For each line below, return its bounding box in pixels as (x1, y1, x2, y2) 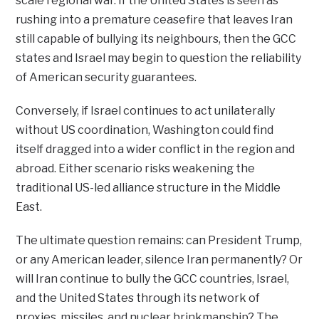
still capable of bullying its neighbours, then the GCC (16, 32, 297, 46)
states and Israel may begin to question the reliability (16, 51, 302, 66)
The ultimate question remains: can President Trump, (16, 234, 303, 248)
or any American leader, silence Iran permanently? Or (16, 253, 303, 267)
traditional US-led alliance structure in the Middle (16, 181, 281, 195)
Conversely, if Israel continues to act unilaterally (16, 104, 276, 118)
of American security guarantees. (16, 70, 197, 85)
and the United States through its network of (16, 291, 261, 305)
